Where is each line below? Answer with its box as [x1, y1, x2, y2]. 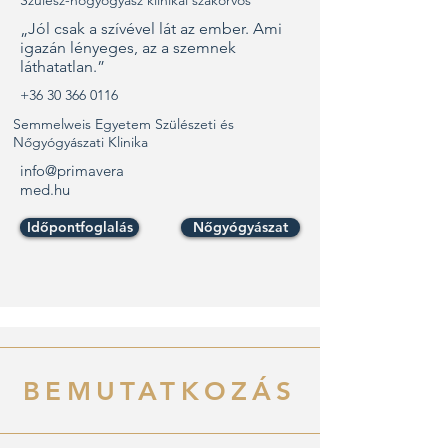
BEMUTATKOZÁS [23, 376, 297, 407]
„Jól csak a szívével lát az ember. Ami [20, 19, 282, 38]
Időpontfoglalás [26, 218, 133, 236]
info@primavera [20, 161, 124, 180]
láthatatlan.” [20, 57, 105, 76]
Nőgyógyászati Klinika [13, 133, 148, 151]
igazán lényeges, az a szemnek [20, 38, 236, 57]
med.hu [20, 180, 70, 199]
